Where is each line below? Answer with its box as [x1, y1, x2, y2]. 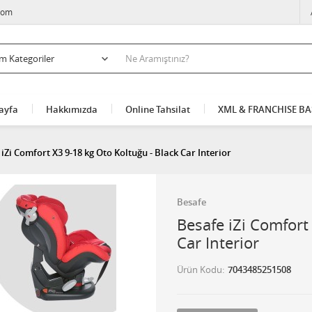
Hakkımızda [45, 103, 97, 116]
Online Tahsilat [125, 103, 190, 116]
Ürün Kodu [177, 263, 222, 276]
